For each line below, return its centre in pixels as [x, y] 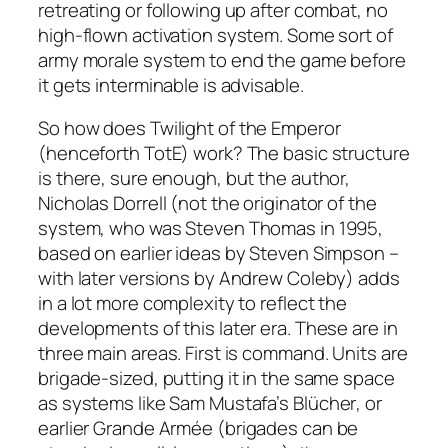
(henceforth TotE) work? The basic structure [224, 153]
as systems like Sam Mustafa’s [165, 403]
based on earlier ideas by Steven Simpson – [218, 253]
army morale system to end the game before [222, 59]
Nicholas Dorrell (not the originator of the [207, 203]
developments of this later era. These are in [218, 328]
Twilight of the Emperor [245, 128]
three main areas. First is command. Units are [223, 353]
